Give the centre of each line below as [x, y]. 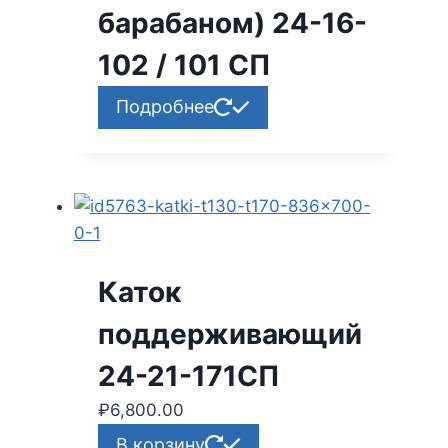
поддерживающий [229, 333]
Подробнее [164, 107]
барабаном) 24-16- [232, 23]
